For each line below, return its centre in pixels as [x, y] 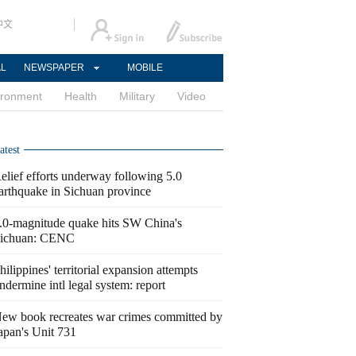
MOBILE [145, 68]
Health [81, 96]
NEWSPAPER [54, 68]
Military [137, 96]
